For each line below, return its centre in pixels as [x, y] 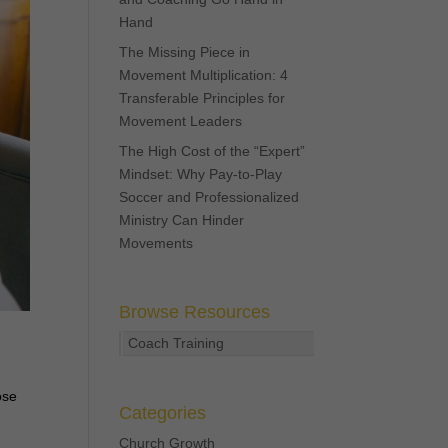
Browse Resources [195, 312]
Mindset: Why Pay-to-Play [201, 174]
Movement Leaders [181, 121]
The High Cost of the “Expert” [212, 151]
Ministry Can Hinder [182, 220]
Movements [156, 243]
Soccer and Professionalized [209, 197]
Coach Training [176, 343]
